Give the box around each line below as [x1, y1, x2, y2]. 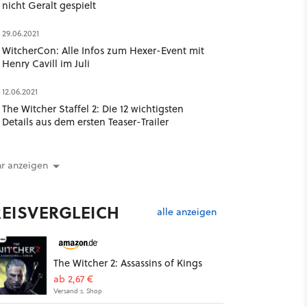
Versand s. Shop [53, 286, 102, 296]
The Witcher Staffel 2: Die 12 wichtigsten [1, 101, 184, 116]
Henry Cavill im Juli [1, 56, 90, 71]
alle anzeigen [156, 204, 217, 219]
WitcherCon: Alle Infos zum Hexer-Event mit [1, 43, 204, 58]
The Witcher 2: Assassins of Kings [53, 256, 202, 271]
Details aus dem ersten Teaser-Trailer [1, 114, 169, 129]
